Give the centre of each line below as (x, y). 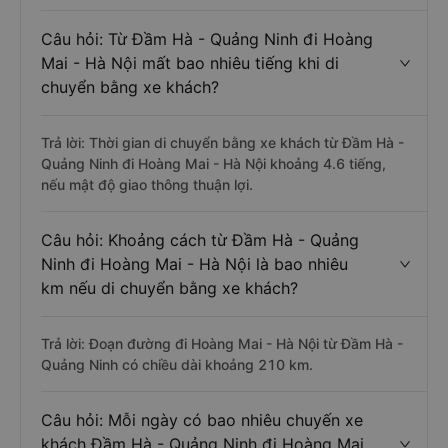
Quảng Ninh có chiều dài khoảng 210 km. (177, 364)
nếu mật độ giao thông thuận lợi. (147, 184)
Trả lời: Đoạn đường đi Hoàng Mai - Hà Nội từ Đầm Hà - (222, 343)
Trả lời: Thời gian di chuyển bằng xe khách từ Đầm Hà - (222, 142)
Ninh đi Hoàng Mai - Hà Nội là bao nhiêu (194, 264)
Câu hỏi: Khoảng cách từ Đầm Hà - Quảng (200, 240)
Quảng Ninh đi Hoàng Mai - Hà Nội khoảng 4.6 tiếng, (213, 163)
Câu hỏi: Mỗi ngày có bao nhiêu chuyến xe (202, 420)
